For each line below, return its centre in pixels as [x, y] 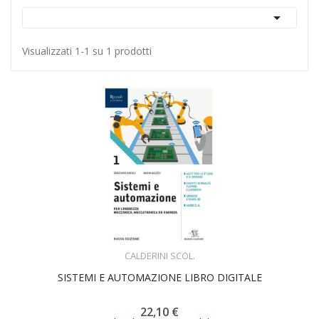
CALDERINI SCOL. [159, 255]
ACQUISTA [172, 246]
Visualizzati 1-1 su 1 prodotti [87, 51]
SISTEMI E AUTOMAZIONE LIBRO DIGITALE [159, 277]
